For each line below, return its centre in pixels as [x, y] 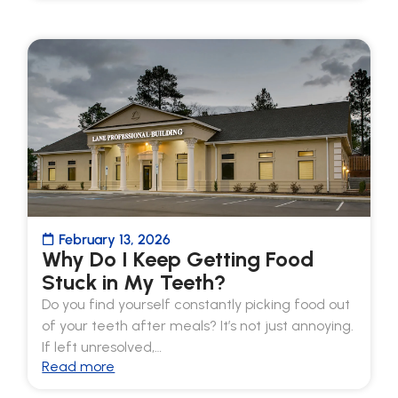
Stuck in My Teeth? [134, 282]
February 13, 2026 [115, 239]
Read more [79, 366]
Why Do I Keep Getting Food [178, 259]
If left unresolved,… [102, 346]
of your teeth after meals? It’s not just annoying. [198, 325]
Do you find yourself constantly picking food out [196, 304]
